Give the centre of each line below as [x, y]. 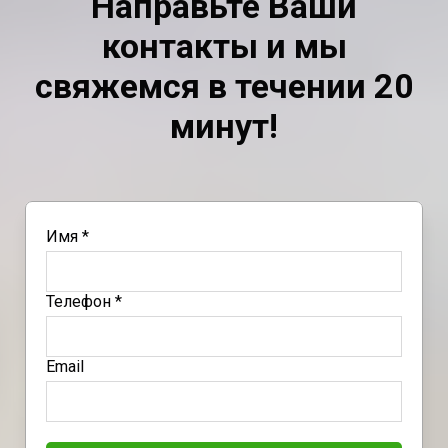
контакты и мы [224, 46]
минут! [224, 126]
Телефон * [84, 302]
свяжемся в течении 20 [224, 86]
